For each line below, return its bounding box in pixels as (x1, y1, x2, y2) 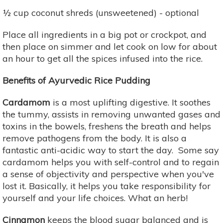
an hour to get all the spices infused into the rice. (2, 52, 203, 64)
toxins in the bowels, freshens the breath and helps (2, 120, 211, 132)
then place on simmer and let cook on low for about (2, 40, 217, 52)
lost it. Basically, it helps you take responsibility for (2, 180, 211, 192)
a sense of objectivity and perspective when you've (2, 168, 214, 180)
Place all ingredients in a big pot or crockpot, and (2, 28, 207, 40)
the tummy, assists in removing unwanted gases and (2, 108, 221, 120)
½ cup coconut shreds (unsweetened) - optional (2, 6, 199, 18)
